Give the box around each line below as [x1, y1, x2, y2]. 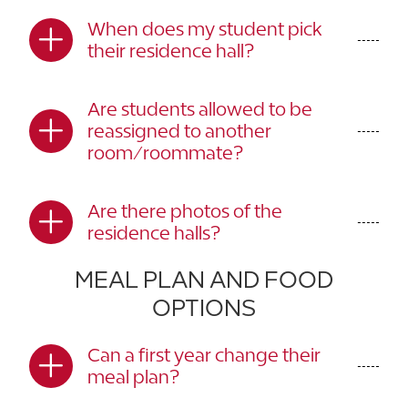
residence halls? [87, 222, 220, 243]
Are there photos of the [87, 200, 282, 221]
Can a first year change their [87, 344, 321, 365]
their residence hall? [87, 40, 254, 61]
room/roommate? [87, 142, 243, 163]
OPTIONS [152, 294, 256, 321]
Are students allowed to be [87, 98, 312, 119]
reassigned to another [87, 120, 271, 141]
